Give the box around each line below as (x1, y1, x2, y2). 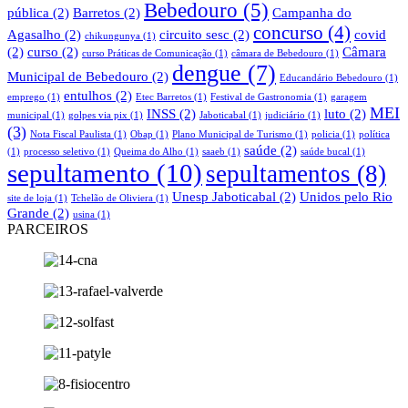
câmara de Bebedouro (231, 47, 323, 58)
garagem (331, 91, 367, 102)
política (359, 128, 390, 139)
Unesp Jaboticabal (172, 188, 276, 204)
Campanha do (272, 4, 352, 20)
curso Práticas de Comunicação (82, 47, 212, 58)
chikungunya (85, 30, 140, 41)
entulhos (64, 87, 112, 103)
